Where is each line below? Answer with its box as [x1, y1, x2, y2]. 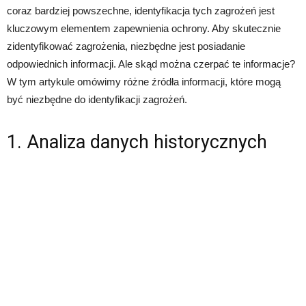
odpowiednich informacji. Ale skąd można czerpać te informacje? [7, 58, 295, 70]
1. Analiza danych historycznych [7, 131, 267, 153]
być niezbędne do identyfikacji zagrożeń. [7, 94, 187, 105]
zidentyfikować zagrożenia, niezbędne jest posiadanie [7, 40, 245, 52]
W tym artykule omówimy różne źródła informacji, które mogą [7, 76, 281, 87]
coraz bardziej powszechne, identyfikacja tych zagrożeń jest [7, 5, 275, 16]
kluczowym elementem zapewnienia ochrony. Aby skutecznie [7, 23, 281, 34]
